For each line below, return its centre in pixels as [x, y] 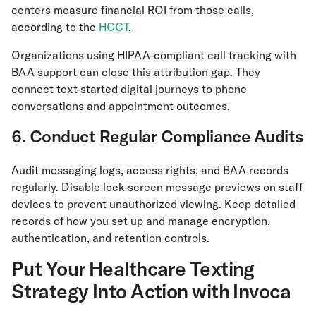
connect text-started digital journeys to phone [129, 89]
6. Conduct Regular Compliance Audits [157, 136]
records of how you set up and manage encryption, [141, 221]
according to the [55, 27]
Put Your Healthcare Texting [133, 269]
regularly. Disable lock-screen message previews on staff [157, 187]
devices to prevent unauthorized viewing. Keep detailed [153, 204]
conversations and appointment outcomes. [121, 106]
